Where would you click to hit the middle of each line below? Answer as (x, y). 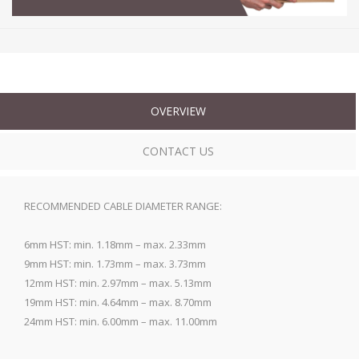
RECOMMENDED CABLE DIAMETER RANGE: (123, 206)
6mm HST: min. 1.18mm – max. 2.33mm (115, 244)
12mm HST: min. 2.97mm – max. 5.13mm (118, 282)
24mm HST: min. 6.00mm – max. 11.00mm (121, 321)
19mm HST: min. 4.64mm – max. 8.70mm (118, 302)
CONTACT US (178, 151)
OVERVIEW (178, 111)
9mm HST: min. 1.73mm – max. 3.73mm (115, 263)
